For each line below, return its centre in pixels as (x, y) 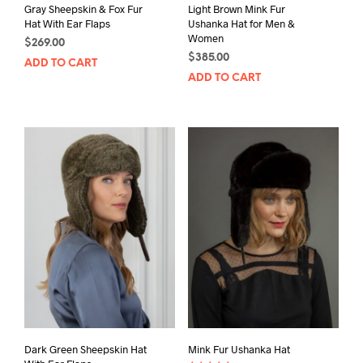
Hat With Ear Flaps (67, 24)
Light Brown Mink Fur (236, 9)
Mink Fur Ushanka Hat (239, 350)
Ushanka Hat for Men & (241, 24)
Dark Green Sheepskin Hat (85, 350)
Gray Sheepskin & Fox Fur (83, 9)
